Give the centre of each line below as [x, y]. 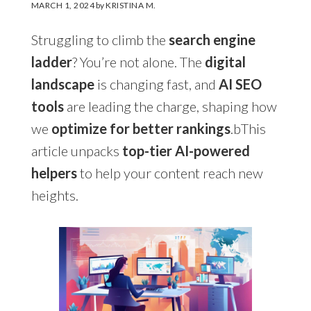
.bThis [248, 128]
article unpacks [76, 150]
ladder [51, 61]
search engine [212, 39]
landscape [62, 84]
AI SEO [240, 84]
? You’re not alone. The [138, 61]
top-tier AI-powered [186, 150]
